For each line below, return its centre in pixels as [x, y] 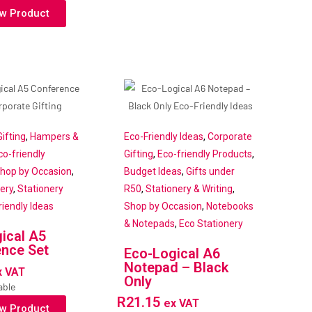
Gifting [139, 154]
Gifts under [211, 172]
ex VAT [182, 304]
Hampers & [55, 137]
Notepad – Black [177, 268]
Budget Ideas [153, 172]
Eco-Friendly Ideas [164, 137]
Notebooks [230, 206]
